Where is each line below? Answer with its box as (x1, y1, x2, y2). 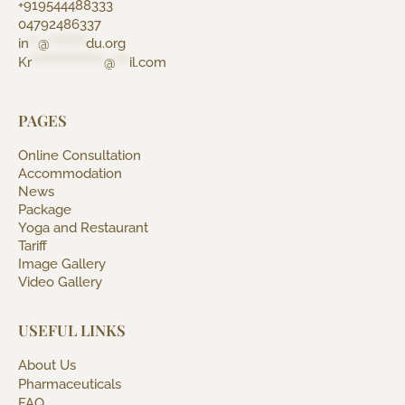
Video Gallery (18, 274, 102, 291)
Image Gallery (18, 256, 106, 273)
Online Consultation (18, 147, 141, 165)
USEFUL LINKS (18, 320, 126, 341)
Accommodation (18, 165, 122, 183)
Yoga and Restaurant (18, 220, 148, 237)
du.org (86, 35, 126, 52)
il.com (129, 54, 166, 71)
